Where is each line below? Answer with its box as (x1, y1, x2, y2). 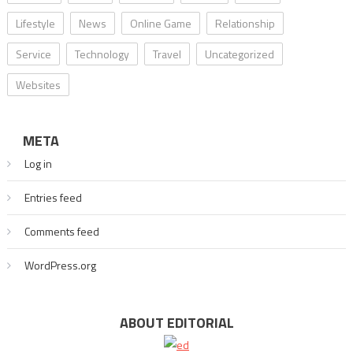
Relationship (214, 15, 275, 32)
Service (15, 46, 51, 63)
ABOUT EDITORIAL (119, 312, 234, 334)
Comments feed (24, 223, 99, 240)
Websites (15, 76, 61, 94)
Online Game (129, 15, 191, 32)
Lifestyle (15, 15, 55, 32)
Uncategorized (204, 46, 274, 63)
